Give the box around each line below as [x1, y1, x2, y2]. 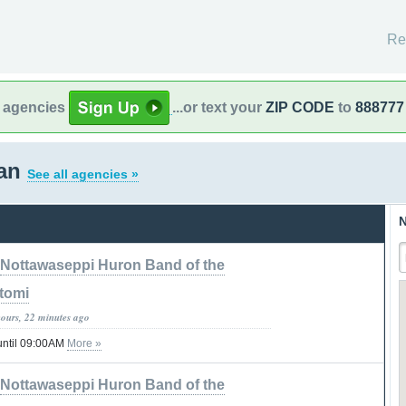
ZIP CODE [266, 99, 334, 115]
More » [67, 336, 101, 350]
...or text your [172, 99, 266, 115]
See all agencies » [27, 167, 139, 181]
